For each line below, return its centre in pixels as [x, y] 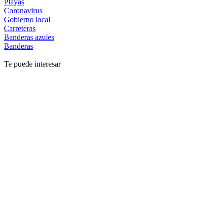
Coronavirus [23, 10]
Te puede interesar [32, 64]
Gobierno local [27, 19]
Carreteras [20, 28]
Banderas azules [29, 37]
